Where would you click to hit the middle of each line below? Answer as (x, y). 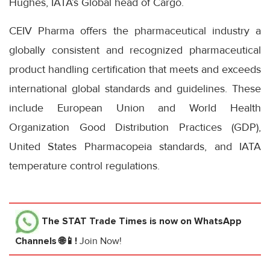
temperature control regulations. (84, 166)
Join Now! (101, 241)
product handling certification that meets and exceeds (135, 70)
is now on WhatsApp (194, 221)
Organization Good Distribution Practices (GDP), (135, 127)
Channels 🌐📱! (47, 241)
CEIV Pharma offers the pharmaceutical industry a (135, 31)
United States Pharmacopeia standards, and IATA (135, 147)
